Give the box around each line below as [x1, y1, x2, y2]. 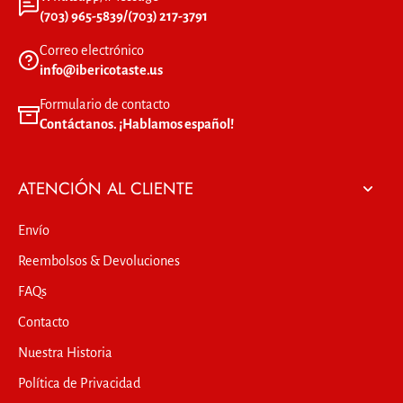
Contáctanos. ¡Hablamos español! [40, 117, 234, 132]
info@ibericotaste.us [40, 63, 163, 78]
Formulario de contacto [40, 97, 170, 112]
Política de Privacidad [18, 376, 140, 391]
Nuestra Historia [18, 345, 112, 361]
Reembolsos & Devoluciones [18, 254, 180, 269]
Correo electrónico [40, 43, 144, 58]
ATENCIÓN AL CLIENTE [18, 176, 193, 201]
